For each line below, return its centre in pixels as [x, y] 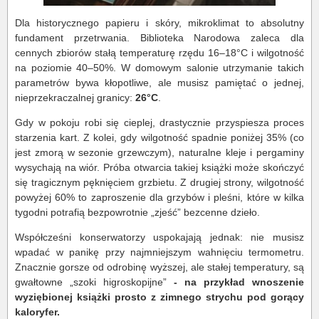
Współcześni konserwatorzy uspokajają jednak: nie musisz [159, 237]
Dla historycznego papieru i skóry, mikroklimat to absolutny [159, 22]
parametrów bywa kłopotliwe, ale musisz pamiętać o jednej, [159, 82]
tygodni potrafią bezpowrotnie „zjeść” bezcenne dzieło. [137, 212]
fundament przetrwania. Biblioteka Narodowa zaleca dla [159, 37]
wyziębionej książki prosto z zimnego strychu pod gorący [159, 297]
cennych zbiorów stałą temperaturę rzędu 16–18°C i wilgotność [159, 52]
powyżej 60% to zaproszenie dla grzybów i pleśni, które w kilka [159, 197]
